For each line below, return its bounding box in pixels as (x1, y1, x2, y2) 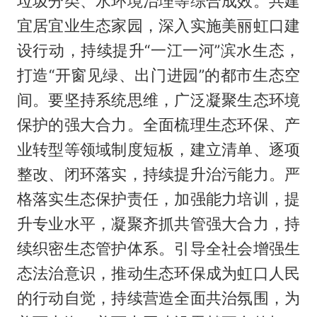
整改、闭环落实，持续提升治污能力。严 (16, 164, 301, 183)
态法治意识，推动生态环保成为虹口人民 (16, 263, 301, 282)
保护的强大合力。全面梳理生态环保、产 (16, 115, 301, 134)
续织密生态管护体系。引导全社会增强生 (16, 238, 301, 258)
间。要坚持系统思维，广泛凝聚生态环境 (16, 90, 301, 109)
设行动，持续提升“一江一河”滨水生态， (16, 40, 301, 59)
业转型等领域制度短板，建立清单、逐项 (16, 139, 301, 158)
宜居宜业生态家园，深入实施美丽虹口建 (16, 16, 301, 35)
